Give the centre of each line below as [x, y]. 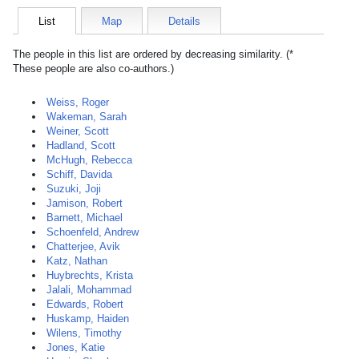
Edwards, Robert [85, 304]
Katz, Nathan [77, 261]
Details [184, 21]
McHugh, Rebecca [89, 160]
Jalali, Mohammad [89, 290]
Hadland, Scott [81, 145]
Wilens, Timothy [84, 333]
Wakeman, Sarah [87, 117]
